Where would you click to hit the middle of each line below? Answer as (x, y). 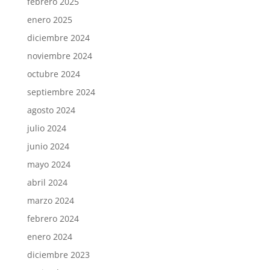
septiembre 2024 (61, 92)
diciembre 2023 (58, 255)
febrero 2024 (53, 218)
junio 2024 (48, 146)
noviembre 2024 (59, 56)
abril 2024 (47, 182)
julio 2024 (46, 128)
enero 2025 (49, 20)
